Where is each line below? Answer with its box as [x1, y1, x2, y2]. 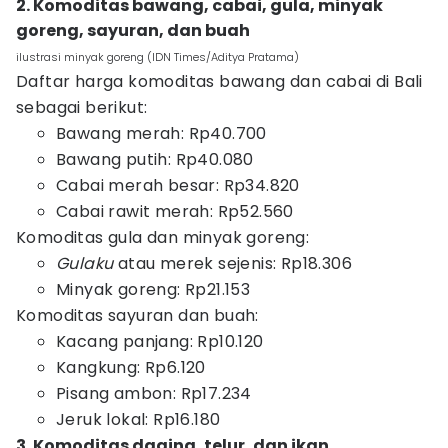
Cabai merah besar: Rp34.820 [56, 174, 300, 197]
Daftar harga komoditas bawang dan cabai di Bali [16, 70, 423, 93]
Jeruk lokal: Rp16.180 [56, 408, 221, 431]
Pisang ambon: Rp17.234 [56, 382, 252, 405]
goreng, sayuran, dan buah [16, 19, 250, 42]
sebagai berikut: [16, 96, 148, 119]
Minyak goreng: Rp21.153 [56, 278, 251, 301]
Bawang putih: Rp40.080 [56, 148, 254, 171]
